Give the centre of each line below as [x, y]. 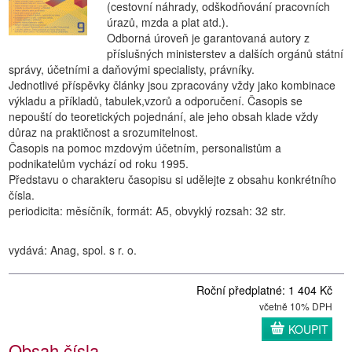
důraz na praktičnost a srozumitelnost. [103, 132]
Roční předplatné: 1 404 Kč [264, 290]
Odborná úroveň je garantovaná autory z [208, 38]
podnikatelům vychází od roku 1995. [99, 163]
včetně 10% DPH [296, 306]
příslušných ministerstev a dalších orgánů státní [225, 53]
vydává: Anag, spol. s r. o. [73, 250]
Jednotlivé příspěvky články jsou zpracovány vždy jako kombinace [172, 85]
